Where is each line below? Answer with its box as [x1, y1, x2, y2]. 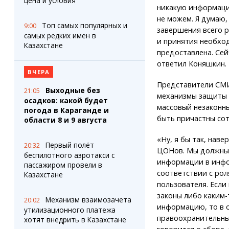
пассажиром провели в [24, 160, 102, 170]
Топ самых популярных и [41, 20, 127, 30]
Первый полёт [45, 140, 94, 150]
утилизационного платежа [24, 205, 116, 215]
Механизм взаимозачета [45, 195, 131, 204]
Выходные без [45, 85, 100, 95]
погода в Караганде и [24, 105, 109, 115]
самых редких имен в [24, 31, 96, 40]
